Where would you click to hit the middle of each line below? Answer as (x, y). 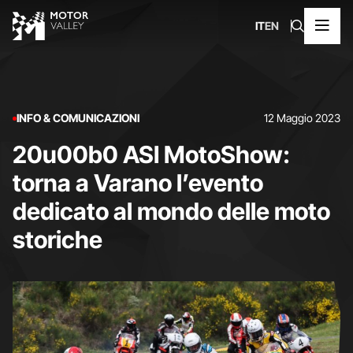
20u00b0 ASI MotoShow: (151, 154)
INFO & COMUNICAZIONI (78, 118)
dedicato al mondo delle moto (171, 211)
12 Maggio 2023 (303, 118)
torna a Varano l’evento (137, 183)
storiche (57, 240)
